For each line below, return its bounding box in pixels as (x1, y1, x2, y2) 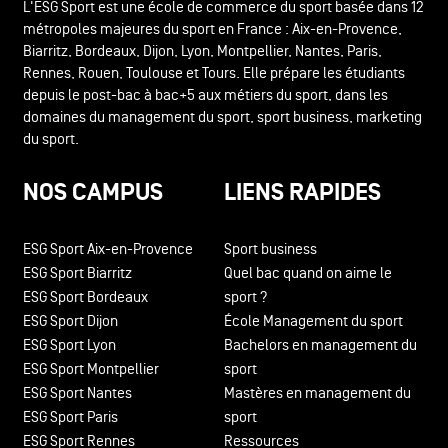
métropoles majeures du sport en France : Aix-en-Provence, (22, 21, 402, 39)
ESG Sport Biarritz (22, 265, 132, 283)
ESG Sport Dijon (22, 313, 118, 331)
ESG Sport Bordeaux (22, 289, 148, 307)
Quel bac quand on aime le (224, 265, 392, 283)
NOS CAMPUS (22, 179, 163, 209)
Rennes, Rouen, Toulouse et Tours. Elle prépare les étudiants (22, 65, 405, 83)
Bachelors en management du (224, 337, 417, 355)
